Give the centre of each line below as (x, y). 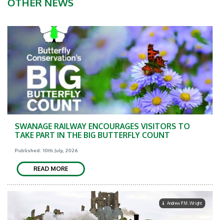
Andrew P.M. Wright (184, 203)
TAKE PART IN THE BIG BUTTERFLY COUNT (92, 135)
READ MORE (51, 169)
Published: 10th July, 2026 (46, 150)
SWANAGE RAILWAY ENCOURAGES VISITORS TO (102, 126)
